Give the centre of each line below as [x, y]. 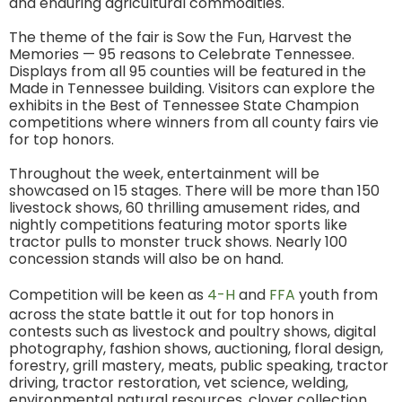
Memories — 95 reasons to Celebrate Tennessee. [182, 54]
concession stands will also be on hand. [146, 259]
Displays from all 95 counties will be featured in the [188, 71]
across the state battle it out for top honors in [171, 315]
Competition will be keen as [108, 295]
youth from [336, 295]
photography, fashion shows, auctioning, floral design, [196, 349]
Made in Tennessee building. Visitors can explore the [192, 88]
